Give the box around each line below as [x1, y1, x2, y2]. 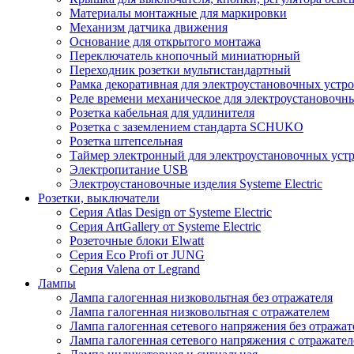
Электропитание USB [70, 163, 188, 176]
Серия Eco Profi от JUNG [70, 248, 205, 262]
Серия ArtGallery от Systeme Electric [70, 220, 261, 233]
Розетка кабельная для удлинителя [70, 106, 254, 119]
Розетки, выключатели [38, 191, 160, 205]
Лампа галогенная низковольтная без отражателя [70, 291, 333, 304]
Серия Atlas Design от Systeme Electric [70, 205, 272, 219]
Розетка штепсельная [70, 134, 183, 148]
